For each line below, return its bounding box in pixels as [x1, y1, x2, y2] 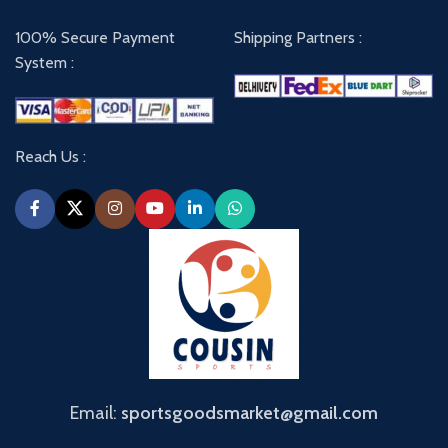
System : [15, 53, 74, 72]
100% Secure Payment [15, 28, 175, 47]
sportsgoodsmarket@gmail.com [121, 402, 378, 425]
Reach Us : [15, 147, 86, 167]
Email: [70, 402, 121, 425]
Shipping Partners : [234, 28, 362, 47]
